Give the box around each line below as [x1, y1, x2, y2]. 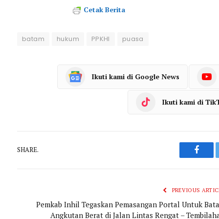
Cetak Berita [84, 4, 126, 14]
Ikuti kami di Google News [91, 72, 179, 82]
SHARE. [17, 145, 39, 154]
